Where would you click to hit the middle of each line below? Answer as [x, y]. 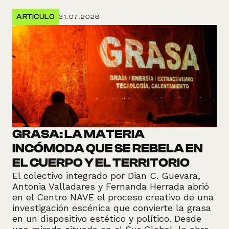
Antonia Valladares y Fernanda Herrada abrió [111, 187]
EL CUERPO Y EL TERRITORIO [101, 163]
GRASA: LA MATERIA [78, 134]
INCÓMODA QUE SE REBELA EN [108, 149]
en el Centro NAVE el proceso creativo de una [113, 197]
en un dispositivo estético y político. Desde [107, 219]
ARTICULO [36, 17]
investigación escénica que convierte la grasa [112, 208]
